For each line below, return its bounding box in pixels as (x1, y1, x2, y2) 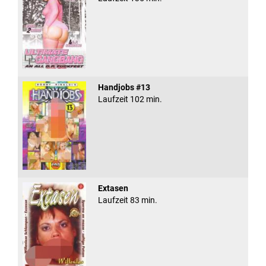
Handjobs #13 (97, 83, 150, 93)
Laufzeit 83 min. (97, 195, 157, 205)
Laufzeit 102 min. (97, 94, 162, 104)
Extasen (97, 183, 128, 194)
